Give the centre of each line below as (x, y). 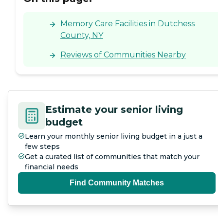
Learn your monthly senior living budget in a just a (114, 136)
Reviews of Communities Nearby (123, 55)
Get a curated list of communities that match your (112, 157)
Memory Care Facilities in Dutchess (127, 24)
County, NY (82, 36)
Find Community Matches (117, 183)
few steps (42, 147)
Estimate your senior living (114, 110)
